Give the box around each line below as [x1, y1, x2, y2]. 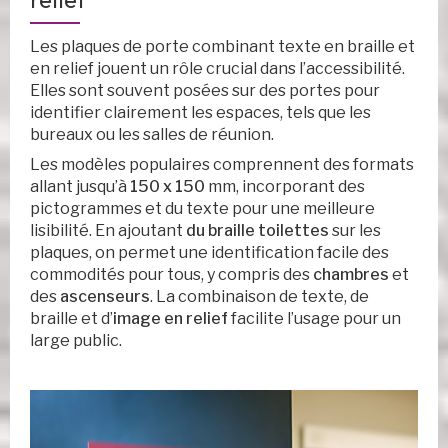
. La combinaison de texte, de [150, 287, 369, 307]
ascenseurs [60, 287, 150, 307]
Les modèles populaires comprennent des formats [30, 155, 414, 175]
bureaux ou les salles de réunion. [30, 125, 274, 145]
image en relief [113, 309, 228, 329]
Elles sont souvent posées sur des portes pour [30, 81, 380, 101]
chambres [313, 265, 389, 285]
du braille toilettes [186, 221, 329, 241]
